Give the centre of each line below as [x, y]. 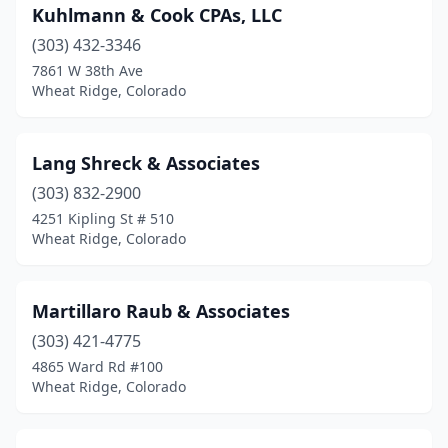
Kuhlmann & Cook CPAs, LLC [157, 15]
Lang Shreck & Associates [146, 163]
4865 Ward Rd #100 [97, 366]
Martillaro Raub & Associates [161, 311]
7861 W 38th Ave [87, 70]
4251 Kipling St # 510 [103, 218]
